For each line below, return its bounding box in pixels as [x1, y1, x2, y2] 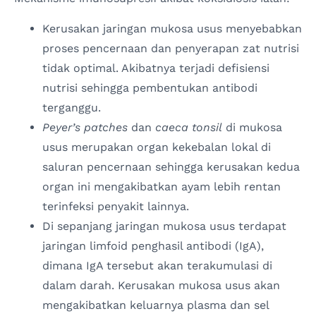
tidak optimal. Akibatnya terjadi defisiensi [42, 61, 269, 75]
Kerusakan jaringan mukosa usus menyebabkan [42, 21, 302, 35]
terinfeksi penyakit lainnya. [42, 199, 189, 213]
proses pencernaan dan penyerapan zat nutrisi [42, 41, 299, 55]
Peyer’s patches [42, 120, 131, 134]
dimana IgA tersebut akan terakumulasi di [42, 258, 272, 272]
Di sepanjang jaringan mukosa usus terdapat [42, 219, 286, 233]
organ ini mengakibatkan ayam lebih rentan [42, 179, 281, 193]
